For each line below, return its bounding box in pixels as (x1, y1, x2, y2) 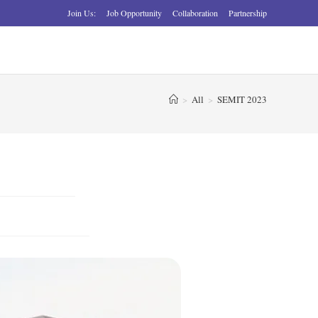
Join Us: (67, 7, 96, 18)
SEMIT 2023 (217, 92, 267, 106)
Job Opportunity (106, 7, 162, 18)
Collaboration (172, 7, 218, 18)
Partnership (229, 7, 267, 18)
